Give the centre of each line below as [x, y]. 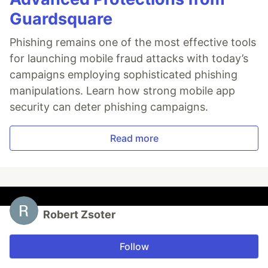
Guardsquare [61, 19]
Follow [134, 246]
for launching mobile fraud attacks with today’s [129, 58]
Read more [134, 138]
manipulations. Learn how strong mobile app [122, 90]
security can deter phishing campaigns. [109, 106]
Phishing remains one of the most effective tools [133, 42]
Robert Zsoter [79, 214]
